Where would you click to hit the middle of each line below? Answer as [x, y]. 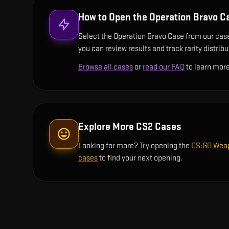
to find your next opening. [140, 158]
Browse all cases [106, 67]
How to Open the [114, 17]
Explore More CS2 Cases [130, 127]
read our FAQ [164, 67]
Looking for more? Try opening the [135, 146]
